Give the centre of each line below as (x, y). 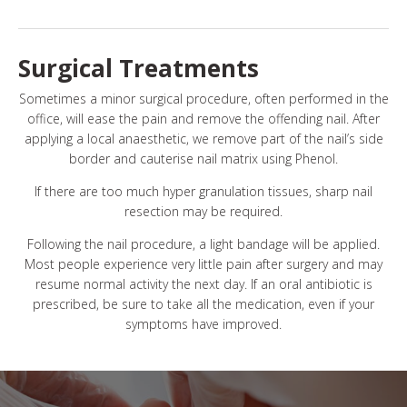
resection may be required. (203, 211)
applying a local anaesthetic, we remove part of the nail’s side (203, 139)
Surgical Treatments (139, 68)
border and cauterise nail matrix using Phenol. (203, 159)
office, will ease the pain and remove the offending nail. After (203, 119)
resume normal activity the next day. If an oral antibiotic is (203, 284)
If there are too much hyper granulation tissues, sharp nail (203, 191)
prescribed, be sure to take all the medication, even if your (203, 304)
